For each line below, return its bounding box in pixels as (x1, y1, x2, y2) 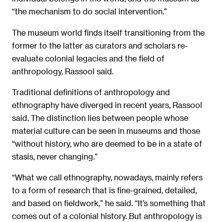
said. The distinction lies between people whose (12, 113, 188, 123)
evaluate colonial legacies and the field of (12, 53, 165, 63)
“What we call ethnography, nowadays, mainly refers (12, 172, 203, 182)
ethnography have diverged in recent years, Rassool (12, 100, 202, 110)
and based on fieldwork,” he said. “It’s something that (12, 198, 206, 208)
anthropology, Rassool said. (12, 66, 113, 76)
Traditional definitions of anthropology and (12, 87, 170, 97)
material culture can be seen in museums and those (12, 126, 200, 136)
